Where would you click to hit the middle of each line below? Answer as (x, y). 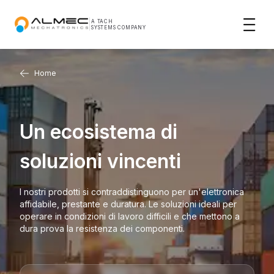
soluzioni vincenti (100, 161)
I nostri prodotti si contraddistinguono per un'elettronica (132, 192)
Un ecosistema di (98, 132)
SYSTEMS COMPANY (119, 28)
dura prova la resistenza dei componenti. (102, 228)
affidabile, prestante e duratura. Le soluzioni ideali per (128, 204)
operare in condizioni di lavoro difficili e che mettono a (130, 216)
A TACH (102, 21)
